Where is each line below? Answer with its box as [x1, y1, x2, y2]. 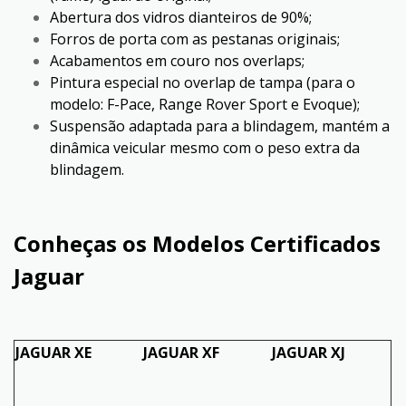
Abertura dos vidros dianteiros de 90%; [50, 6, 312, 27]
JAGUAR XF [143, 342, 219, 362]
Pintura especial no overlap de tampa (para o [50, 72, 355, 92]
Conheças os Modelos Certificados [14, 227, 381, 258]
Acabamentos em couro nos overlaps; [50, 50, 304, 71]
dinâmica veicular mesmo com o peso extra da [50, 137, 360, 158]
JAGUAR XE [15, 342, 92, 362]
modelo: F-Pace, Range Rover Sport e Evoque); [50, 93, 360, 114]
